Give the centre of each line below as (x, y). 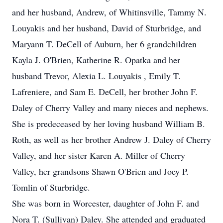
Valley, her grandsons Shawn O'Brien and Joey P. (100, 171)
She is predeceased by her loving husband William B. (109, 123)
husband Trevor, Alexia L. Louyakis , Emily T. (96, 76)
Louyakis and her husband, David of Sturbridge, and (107, 28)
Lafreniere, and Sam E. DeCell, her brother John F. (105, 92)
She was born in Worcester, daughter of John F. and (106, 203)
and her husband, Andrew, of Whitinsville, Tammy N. (109, 12)
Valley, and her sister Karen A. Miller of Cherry (99, 155)
